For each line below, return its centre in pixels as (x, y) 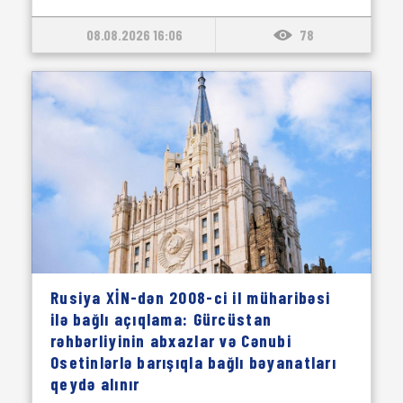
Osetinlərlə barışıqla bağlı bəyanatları (193, 362)
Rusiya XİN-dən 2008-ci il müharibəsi (191, 297)
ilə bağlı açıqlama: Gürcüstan (161, 319)
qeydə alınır (95, 384)
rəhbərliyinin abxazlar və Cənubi (171, 340)
